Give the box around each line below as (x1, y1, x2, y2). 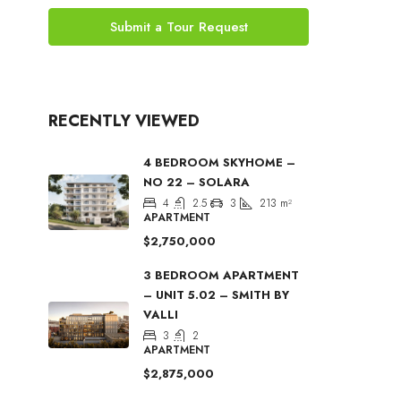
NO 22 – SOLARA (143, 174, 250, 191)
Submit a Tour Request (109, 17, 248, 37)
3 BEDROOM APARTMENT (143, 267, 299, 284)
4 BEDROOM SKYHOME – (143, 154, 295, 171)
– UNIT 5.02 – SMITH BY (143, 286, 289, 303)
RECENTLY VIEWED (48, 109, 200, 132)
